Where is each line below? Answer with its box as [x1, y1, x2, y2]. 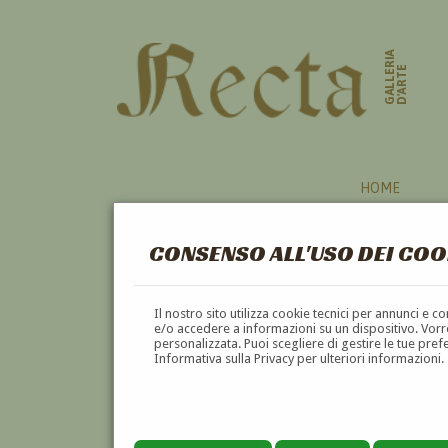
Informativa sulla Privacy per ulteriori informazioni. [154, 350, 445, 366]
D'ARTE [395, 64, 410, 106]
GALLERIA [383, 48, 398, 106]
